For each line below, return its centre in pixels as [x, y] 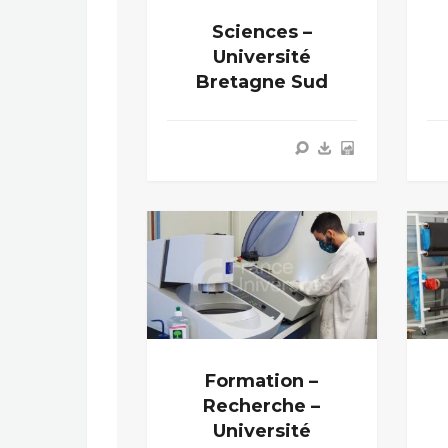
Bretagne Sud [261, 82]
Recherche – [262, 405]
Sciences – [261, 32]
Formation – [262, 380]
